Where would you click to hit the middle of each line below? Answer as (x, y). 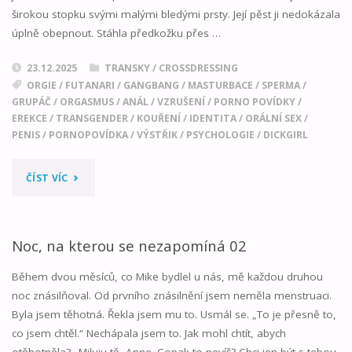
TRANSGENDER (92, 119)
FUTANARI (90, 86)
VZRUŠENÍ (181, 102)
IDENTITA (213, 119)
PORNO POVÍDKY (254, 102)
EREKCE (29, 119)
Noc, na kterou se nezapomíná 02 (129, 246)
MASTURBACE (220, 86)
